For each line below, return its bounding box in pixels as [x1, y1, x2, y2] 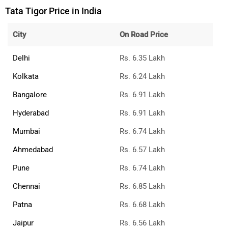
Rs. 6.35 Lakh [120, 53, 165, 63]
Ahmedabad [13, 145, 53, 155]
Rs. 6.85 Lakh [120, 182, 165, 191]
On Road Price [120, 30, 168, 40]
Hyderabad [13, 108, 49, 118]
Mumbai [13, 127, 40, 136]
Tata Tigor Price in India [5, 6, 102, 17]
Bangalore [13, 90, 47, 100]
